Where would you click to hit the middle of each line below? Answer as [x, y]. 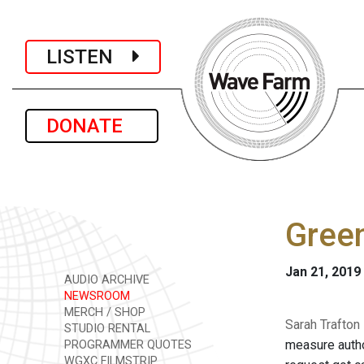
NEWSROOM [95, 296]
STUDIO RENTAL [106, 329]
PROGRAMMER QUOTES [126, 345]
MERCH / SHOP [103, 312]
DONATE [92, 126]
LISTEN [89, 56]
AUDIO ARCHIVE [105, 280]
